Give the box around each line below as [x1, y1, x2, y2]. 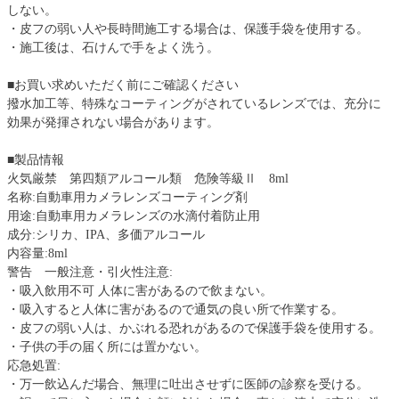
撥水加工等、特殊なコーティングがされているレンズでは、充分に [7, 97, 381, 111]
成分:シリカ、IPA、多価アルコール [7, 228, 205, 242]
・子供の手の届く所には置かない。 [7, 340, 207, 354]
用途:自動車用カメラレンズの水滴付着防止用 [7, 209, 260, 224]
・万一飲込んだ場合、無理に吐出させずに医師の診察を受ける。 [7, 378, 369, 392]
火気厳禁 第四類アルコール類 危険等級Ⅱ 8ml [7, 172, 289, 186]
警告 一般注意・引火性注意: [7, 265, 173, 280]
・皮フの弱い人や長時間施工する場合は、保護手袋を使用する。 [7, 22, 369, 37]
